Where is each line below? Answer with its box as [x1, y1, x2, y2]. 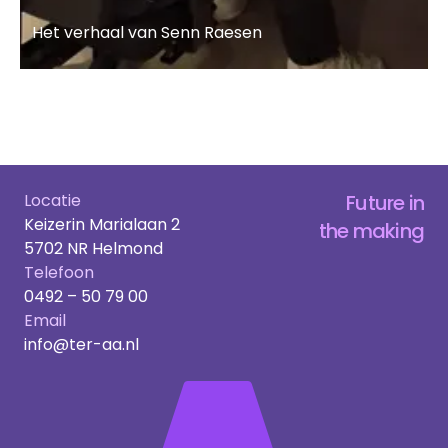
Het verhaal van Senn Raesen [32, 20, 262, 44]
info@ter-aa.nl [24, 332, 139, 356]
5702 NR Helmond [24, 236, 163, 260]
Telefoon [24, 260, 94, 284]
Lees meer [32, 69, 110, 93]
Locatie [24, 188, 81, 212]
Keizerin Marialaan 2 [24, 212, 180, 236]
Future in [346, 188, 424, 217]
